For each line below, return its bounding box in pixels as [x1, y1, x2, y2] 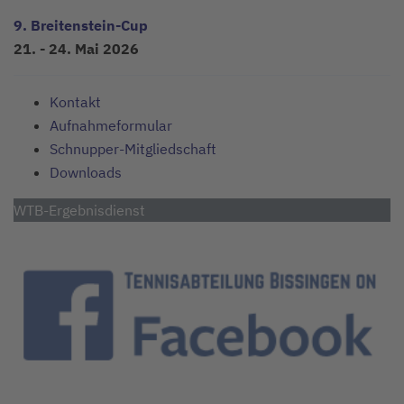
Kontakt [50, 93, 101, 112]
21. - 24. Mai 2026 [14, 40, 139, 59]
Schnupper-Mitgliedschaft [50, 140, 216, 159]
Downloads [50, 163, 122, 182]
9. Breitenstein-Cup [14, 16, 148, 35]
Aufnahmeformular [50, 116, 172, 135]
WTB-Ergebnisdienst [14, 201, 145, 220]
